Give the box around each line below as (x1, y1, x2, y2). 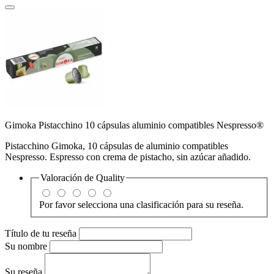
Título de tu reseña (5, 228, 79, 239)
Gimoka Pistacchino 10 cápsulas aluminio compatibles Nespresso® (5, 119, 264, 130)
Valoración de (40, 172, 96, 183)
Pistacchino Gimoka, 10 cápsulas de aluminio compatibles (5, 140, 228, 151)
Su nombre (5, 240, 50, 251)
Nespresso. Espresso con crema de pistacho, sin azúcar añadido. (5, 151, 251, 162)
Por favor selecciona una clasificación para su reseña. (39, 199, 243, 210)
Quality (96, 172, 125, 183)
